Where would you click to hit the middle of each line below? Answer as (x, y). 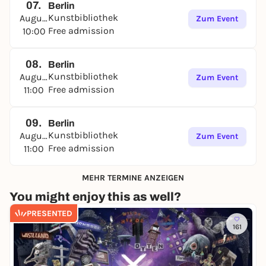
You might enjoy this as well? (95, 197)
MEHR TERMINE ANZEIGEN (133, 178)
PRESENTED (50, 213)
